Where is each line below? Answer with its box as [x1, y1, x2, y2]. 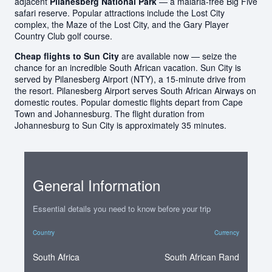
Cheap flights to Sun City [15, 49, 119, 62]
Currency [214, 228, 239, 237]
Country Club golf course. [15, 29, 112, 42]
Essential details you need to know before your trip [33, 202, 211, 214]
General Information [33, 174, 160, 195]
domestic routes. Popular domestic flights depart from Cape [15, 95, 243, 108]
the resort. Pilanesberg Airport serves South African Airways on [15, 84, 256, 97]
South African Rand [165, 250, 239, 263]
